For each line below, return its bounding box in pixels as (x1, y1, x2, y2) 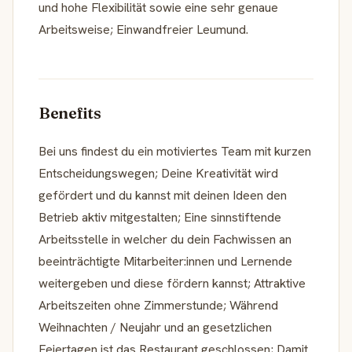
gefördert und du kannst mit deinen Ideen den (38, 186, 287, 203)
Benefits (38, 102, 101, 123)
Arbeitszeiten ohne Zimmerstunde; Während (38, 296, 278, 313)
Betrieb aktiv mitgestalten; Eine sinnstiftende (38, 208, 281, 225)
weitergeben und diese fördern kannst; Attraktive (38, 274, 306, 291)
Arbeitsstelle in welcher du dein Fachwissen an (38, 230, 291, 247)
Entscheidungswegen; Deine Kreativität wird (38, 164, 278, 181)
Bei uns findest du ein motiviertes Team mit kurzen (38, 142, 311, 159)
